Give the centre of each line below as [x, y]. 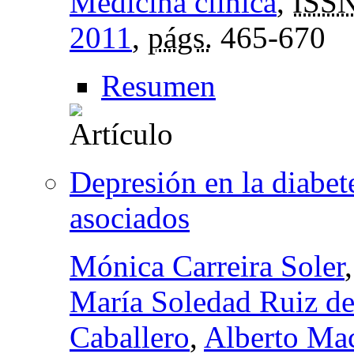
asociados [130, 217]
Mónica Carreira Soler [207, 265]
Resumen [158, 85]
